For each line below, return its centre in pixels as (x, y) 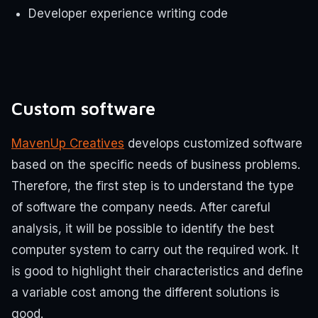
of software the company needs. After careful (141, 207)
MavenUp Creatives (68, 143)
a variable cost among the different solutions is (146, 292)
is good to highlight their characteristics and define (157, 271)
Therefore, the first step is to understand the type (153, 186)
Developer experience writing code (128, 14)
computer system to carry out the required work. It (155, 250)
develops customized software (213, 143)
